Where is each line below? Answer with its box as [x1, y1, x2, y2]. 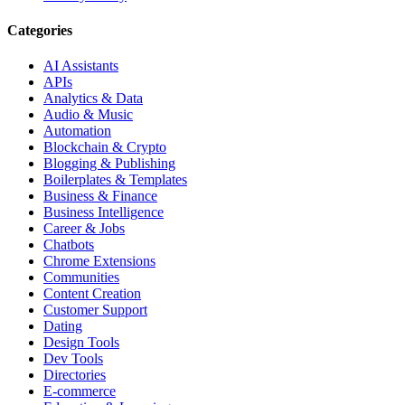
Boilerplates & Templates [43, 172, 187, 188]
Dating [43, 318, 82, 334]
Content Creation [43, 286, 141, 302]
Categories [7, 23, 72, 39]
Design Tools [43, 334, 119, 351]
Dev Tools [43, 351, 103, 367]
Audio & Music [43, 107, 133, 123]
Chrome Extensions [43, 253, 155, 269]
